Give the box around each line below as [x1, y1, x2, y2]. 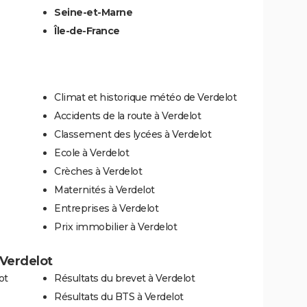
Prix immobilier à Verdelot [54, 220, 177, 233]
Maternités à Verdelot [54, 183, 155, 196]
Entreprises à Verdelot [54, 201, 158, 214]
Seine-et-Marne [54, 5, 132, 19]
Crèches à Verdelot [54, 164, 142, 177]
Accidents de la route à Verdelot [54, 109, 201, 122]
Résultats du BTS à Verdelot [54, 290, 184, 303]
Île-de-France [54, 24, 120, 37]
